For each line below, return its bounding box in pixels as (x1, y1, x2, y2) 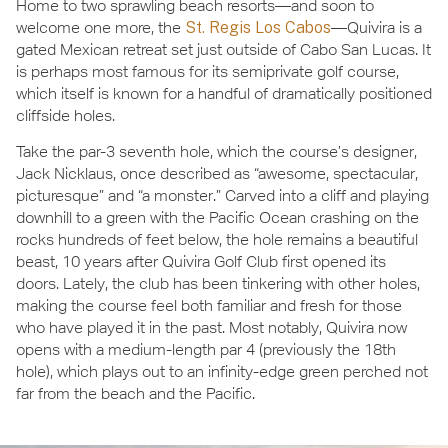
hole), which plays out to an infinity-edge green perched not (16, 362, 428, 382)
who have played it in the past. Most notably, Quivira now (16, 318, 407, 338)
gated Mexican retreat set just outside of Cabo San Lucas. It (16, 39, 431, 59)
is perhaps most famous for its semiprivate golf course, (16, 61, 399, 81)
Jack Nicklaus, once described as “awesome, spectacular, (16, 164, 418, 184)
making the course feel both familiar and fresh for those (16, 296, 402, 316)
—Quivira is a (331, 17, 422, 37)
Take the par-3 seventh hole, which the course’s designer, (16, 142, 417, 162)
